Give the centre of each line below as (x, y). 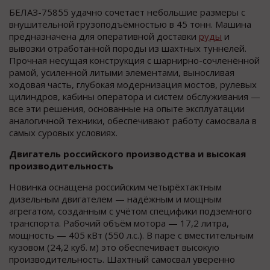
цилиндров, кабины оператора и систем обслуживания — (135, 97)
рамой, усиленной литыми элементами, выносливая (122, 73)
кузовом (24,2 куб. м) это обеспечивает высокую (114, 247)
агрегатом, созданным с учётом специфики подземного (130, 211)
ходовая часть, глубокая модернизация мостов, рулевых (133, 85)
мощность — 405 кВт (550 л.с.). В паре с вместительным (131, 235)
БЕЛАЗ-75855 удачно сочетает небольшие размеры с (127, 12)
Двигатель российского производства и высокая (127, 154)
